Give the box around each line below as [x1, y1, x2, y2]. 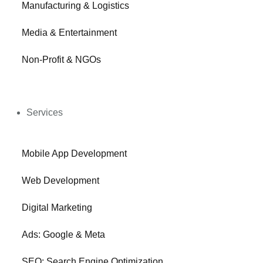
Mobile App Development [22, 149, 127, 159]
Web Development [22, 176, 100, 186]
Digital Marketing [22, 203, 93, 213]
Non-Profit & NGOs [22, 55, 102, 65]
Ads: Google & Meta [22, 230, 106, 240]
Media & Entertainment [22, 28, 117, 38]
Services [26, 107, 63, 117]
